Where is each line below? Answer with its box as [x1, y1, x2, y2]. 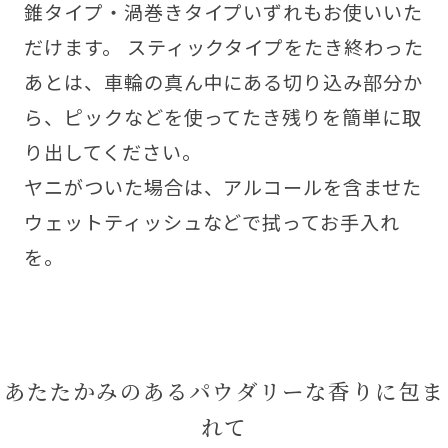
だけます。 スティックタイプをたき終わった [23, 33, 425, 62]
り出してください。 [23, 138, 202, 167]
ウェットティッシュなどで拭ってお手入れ [23, 208, 401, 237]
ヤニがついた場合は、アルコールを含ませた [23, 173, 423, 202]
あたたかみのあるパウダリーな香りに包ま [3, 375, 445, 407]
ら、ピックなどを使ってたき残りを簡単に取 [23, 103, 423, 132]
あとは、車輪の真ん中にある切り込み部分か [23, 68, 424, 97]
